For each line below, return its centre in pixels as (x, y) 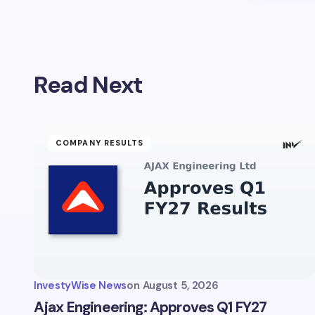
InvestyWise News (81, 285)
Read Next (89, 85)
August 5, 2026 (180, 285)
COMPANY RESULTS (100, 143)
